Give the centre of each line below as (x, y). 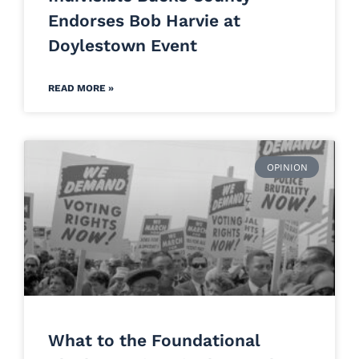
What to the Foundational (154, 341)
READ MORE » (81, 89)
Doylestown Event (123, 46)
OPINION (287, 167)
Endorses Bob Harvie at (144, 21)
